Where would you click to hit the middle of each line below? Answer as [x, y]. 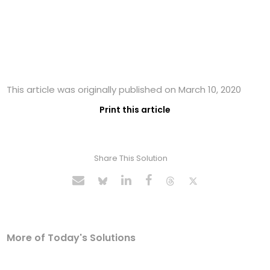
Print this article [135, 110]
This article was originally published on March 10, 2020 [124, 90]
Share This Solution [130, 159]
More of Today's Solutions [71, 238]
